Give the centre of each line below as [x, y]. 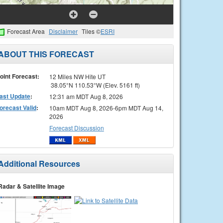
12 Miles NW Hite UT [77, 76]
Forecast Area [26, 31]
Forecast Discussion [76, 127]
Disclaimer [63, 31]
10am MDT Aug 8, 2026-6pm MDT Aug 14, [106, 108]
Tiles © [91, 31]
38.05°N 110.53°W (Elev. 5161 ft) [94, 85]
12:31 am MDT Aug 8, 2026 [86, 96]
